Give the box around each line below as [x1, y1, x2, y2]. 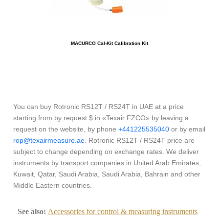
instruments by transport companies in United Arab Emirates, [13, 159, 201, 167]
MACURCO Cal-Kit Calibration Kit [70, 41, 148, 46]
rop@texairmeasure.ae [13, 136, 85, 145]
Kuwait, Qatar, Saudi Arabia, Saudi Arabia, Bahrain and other [13, 170, 200, 178]
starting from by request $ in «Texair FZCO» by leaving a [13, 114, 189, 122]
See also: [18, 207, 46, 216]
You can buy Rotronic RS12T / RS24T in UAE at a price [13, 103, 184, 111]
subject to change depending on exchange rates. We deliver [13, 148, 199, 156]
